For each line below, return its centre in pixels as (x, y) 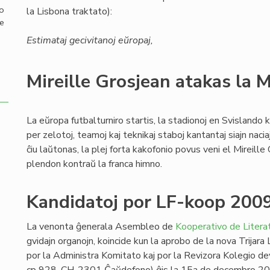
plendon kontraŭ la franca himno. (94, 164)
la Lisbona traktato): (69, 11)
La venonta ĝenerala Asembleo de (101, 227)
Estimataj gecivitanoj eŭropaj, (90, 40)
